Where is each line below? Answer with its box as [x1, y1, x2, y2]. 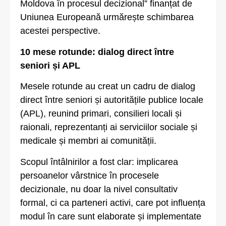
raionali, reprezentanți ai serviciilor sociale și [20, 122, 197, 133]
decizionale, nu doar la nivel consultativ [20, 184, 178, 194]
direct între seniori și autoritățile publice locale [20, 95, 203, 105]
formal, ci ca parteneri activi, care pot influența [20, 197, 205, 208]
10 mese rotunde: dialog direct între [20, 46, 174, 57]
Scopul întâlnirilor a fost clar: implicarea [20, 156, 178, 167]
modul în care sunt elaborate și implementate [20, 211, 201, 221]
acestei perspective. [20, 26, 100, 36]
